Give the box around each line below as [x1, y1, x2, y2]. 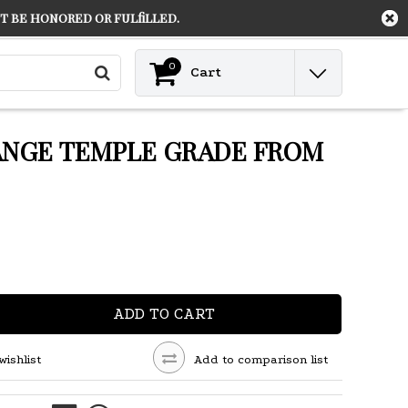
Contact [241, 11, 288, 25]
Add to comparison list [194, 352, 329, 366]
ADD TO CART [113, 305, 216, 322]
